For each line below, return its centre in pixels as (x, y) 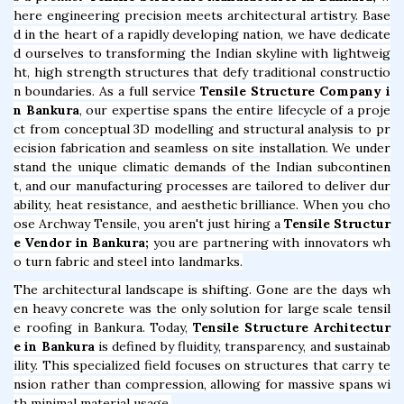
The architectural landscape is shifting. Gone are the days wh (202, 289)
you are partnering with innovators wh (270, 242)
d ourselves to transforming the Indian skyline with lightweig (202, 53)
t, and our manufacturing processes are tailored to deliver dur (202, 185)
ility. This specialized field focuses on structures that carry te (202, 365)
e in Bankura (54, 346)
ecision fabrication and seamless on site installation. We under (202, 147)
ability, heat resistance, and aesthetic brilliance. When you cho (202, 204)
